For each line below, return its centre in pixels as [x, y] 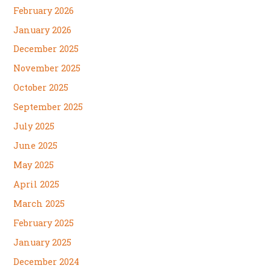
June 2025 [36, 146]
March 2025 [39, 203]
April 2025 [37, 184]
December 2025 [46, 49]
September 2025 [48, 107]
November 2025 [47, 68]
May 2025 [34, 165]
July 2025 [34, 126]
